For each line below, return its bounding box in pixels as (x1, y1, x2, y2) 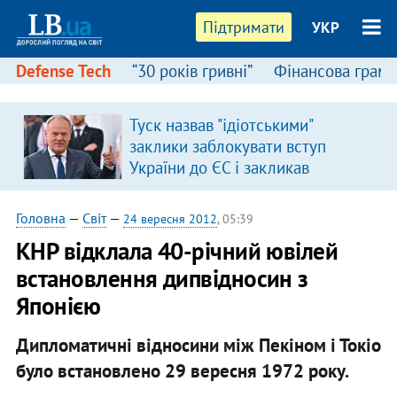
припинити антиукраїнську (128, 178, 322, 199)
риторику (128, 199, 197, 221)
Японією (15, 291, 101, 321)
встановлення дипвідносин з (15, 263, 308, 293)
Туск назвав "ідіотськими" (128, 114, 312, 136)
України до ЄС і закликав (128, 157, 309, 178)
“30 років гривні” (131, 60, 253, 82)
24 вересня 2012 (122, 211, 217, 227)
